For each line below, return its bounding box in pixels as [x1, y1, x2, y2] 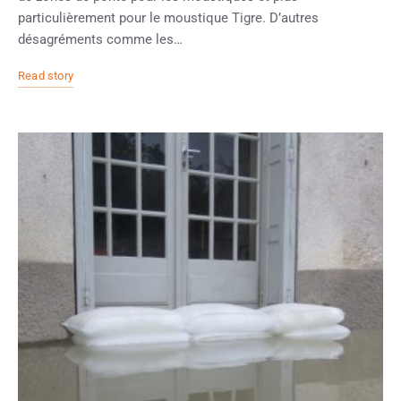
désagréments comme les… [18, 31, 183, 48]
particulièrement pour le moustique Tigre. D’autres [18, 10, 319, 27]
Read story [18, 69, 73, 83]
